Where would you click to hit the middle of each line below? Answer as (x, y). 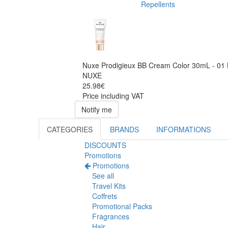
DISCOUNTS (105, 145)
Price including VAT (113, 96)
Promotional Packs (122, 206)
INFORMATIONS (183, 130)
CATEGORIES (70, 130)
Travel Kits (109, 186)
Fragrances (111, 217)
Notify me (97, 110)
